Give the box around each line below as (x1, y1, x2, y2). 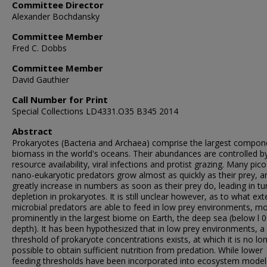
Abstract (12, 125, 52, 137)
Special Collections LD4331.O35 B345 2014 (12, 105, 178, 117)
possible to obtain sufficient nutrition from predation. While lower (12, 244, 263, 256)
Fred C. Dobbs (12, 42, 67, 54)
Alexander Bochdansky (12, 11, 100, 22)
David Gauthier (12, 74, 69, 85)
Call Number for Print (12, 94, 108, 105)
